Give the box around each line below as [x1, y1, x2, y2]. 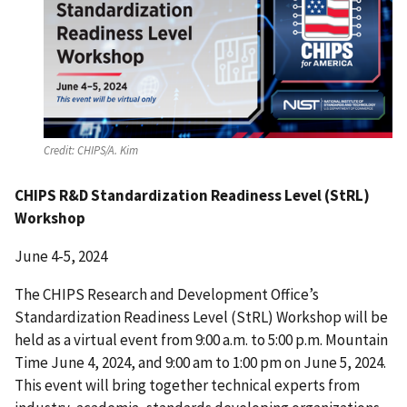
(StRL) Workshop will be [228, 306, 388, 327]
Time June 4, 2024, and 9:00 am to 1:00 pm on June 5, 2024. [15, 352, 386, 372]
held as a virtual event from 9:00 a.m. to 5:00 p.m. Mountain [15, 329, 388, 350]
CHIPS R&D [15, 185, 91, 206]
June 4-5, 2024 [15, 246, 107, 267]
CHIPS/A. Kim [74, 143, 138, 158]
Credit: [44, 143, 74, 158]
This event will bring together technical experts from [15, 374, 360, 395]
